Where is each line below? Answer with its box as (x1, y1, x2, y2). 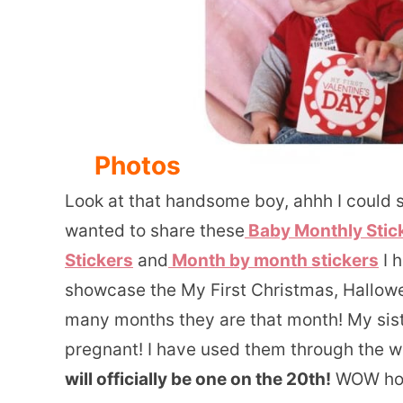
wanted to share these (65, 219, 245, 241)
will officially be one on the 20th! (65, 368, 331, 390)
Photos (94, 149, 181, 181)
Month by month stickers (168, 249, 379, 271)
